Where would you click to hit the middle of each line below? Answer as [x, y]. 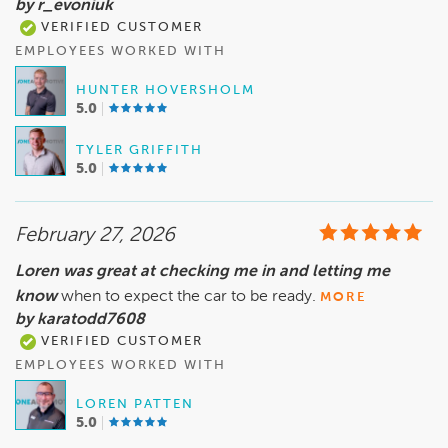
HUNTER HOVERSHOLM [165, 91]
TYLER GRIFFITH [139, 151]
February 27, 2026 [95, 236]
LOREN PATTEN [135, 405]
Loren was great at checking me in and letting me [202, 272]
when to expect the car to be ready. [190, 297]
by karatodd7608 [80, 320]
